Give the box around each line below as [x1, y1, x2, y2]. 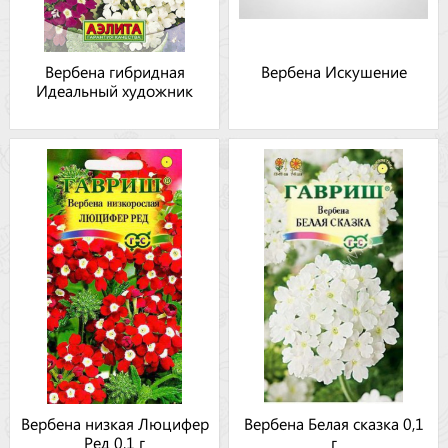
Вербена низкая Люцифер [20, 418, 209, 429]
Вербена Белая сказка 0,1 [243, 418, 424, 429]
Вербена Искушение [260, 66, 407, 77]
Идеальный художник [36, 85, 193, 96]
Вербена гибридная [44, 66, 185, 77]
